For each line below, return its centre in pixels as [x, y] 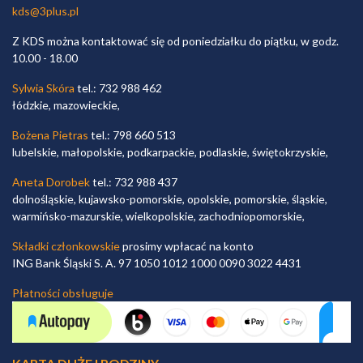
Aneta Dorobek [51, 182]
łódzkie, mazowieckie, [66, 105]
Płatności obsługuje [63, 293]
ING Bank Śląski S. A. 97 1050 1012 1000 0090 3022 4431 [157, 263]
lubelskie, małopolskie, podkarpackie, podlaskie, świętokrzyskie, [170, 152]
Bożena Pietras [50, 135]
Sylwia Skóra [43, 88]
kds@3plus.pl [45, 11]
